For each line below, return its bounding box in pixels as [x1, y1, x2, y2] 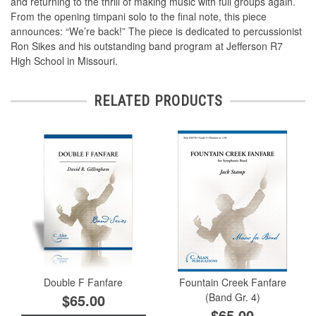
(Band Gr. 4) [205, 289, 260, 304]
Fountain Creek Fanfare [178, 274, 286, 289]
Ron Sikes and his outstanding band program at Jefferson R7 [11, 39, 283, 54]
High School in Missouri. [11, 54, 118, 68]
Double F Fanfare [44, 274, 123, 289]
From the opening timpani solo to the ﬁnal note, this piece [11, 9, 267, 24]
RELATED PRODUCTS [93, 92, 223, 110]
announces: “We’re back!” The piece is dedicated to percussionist [11, 24, 302, 39]
